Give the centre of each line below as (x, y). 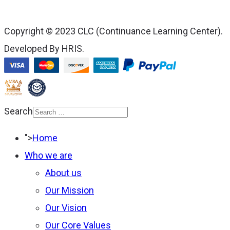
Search (18, 111)
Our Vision (66, 208)
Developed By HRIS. (44, 49)
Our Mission (70, 190)
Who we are (49, 156)
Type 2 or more (63, 126)
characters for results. (78, 144)
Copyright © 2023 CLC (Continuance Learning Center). (113, 31)
